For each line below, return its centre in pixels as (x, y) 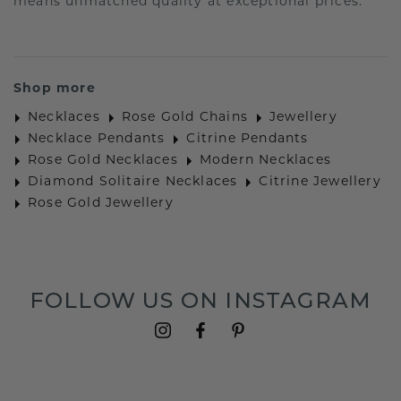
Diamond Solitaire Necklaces (133, 183)
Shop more (55, 90)
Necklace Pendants (97, 140)
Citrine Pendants (247, 140)
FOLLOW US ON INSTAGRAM (200, 301)
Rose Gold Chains (185, 118)
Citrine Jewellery (320, 183)
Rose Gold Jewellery (101, 204)
